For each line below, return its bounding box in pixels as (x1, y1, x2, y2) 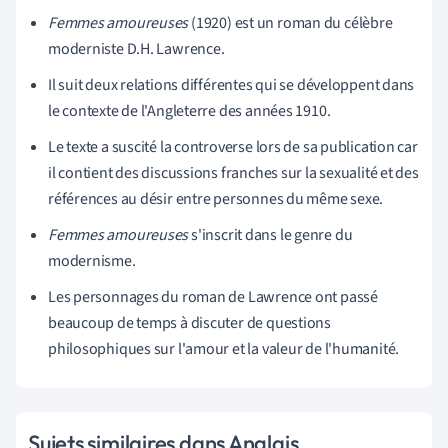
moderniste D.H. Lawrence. (48, 37, 225, 60)
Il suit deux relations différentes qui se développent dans (48, 73, 415, 96)
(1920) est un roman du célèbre (188, 11, 393, 34)
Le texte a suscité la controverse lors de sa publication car (48, 135, 418, 158)
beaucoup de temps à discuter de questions (48, 311, 331, 334)
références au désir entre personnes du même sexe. (48, 187, 384, 210)
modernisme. (48, 249, 136, 272)
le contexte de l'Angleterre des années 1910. (48, 99, 331, 122)
